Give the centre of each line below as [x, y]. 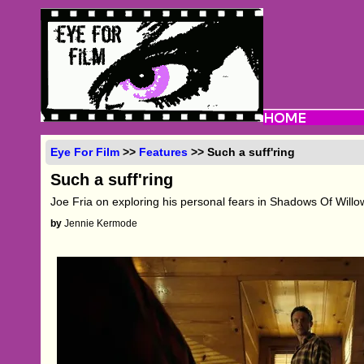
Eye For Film [85, 152]
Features [164, 152]
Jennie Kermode [100, 223]
